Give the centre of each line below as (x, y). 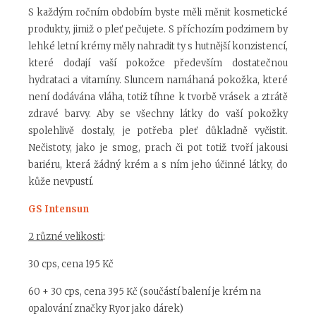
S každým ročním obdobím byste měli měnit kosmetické (158, 13)
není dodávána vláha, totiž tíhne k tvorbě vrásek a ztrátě (158, 97)
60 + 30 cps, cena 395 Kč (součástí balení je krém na (145, 292)
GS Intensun (59, 209)
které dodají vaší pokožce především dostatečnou (158, 63)
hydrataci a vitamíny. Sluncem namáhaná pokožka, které (158, 80)
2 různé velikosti (66, 237)
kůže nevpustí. (61, 182)
